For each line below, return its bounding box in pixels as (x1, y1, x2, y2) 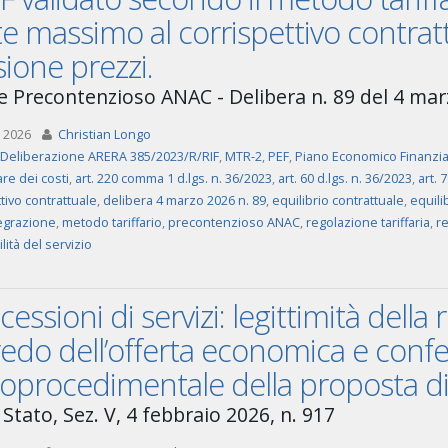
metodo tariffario (61, 214, 162, 231)
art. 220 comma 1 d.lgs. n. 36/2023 (74, 170, 272, 187)
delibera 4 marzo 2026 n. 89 (102, 192, 266, 209)
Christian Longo (57, 126, 151, 143)
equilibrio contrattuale (271, 192, 404, 209)
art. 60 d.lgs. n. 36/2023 (277, 170, 412, 187)
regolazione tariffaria (305, 214, 430, 231)
